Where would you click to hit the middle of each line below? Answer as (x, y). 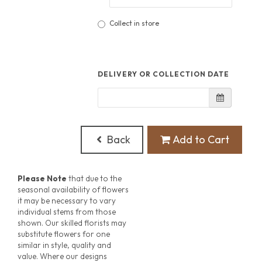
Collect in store (135, 23)
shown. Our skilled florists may (72, 223)
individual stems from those (67, 212)
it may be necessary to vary (67, 201)
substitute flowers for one (64, 234)
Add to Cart (200, 139)
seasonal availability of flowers (73, 190)
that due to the (94, 179)
